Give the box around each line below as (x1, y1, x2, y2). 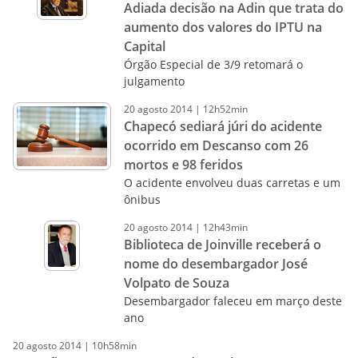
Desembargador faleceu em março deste (123, 293, 342, 308)
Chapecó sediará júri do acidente (123, 117, 322, 135)
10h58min (92, 339, 137, 352)
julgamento (123, 74, 185, 89)
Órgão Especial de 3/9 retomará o (123, 57, 303, 72)
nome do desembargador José (123, 255, 308, 272)
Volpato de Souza (123, 274, 229, 292)
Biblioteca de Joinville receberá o (123, 236, 321, 253)
